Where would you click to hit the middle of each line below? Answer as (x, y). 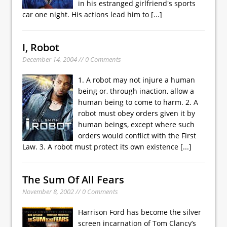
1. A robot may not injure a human (137, 80)
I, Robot (41, 47)
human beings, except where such (136, 124)
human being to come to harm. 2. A (138, 102)
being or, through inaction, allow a (136, 91)
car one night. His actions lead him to (87, 14)
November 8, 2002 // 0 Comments (70, 191)
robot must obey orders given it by (137, 113)
